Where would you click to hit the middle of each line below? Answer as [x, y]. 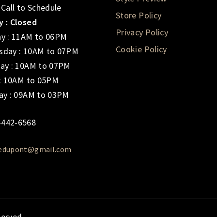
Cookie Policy [141, 49]
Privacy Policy [142, 32]
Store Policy [139, 15]
